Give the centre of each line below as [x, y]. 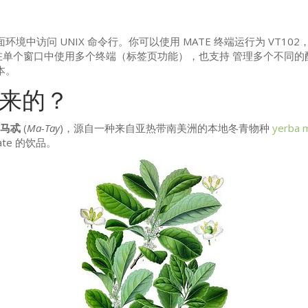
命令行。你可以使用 [133, 42]
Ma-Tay [43, 128]
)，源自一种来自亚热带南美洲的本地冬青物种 [166, 128]
